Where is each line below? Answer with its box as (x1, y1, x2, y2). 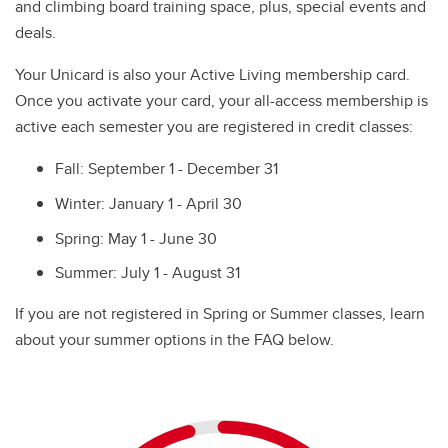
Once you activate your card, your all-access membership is (15, 89, 428, 112)
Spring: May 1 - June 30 (55, 226, 217, 250)
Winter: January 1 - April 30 (55, 191, 242, 215)
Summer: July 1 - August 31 (55, 261, 240, 285)
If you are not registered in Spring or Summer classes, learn (15, 302, 425, 326)
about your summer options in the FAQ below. (15, 328, 338, 352)
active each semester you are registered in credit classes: (15, 115, 413, 138)
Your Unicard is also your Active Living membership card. (15, 63, 410, 86)
